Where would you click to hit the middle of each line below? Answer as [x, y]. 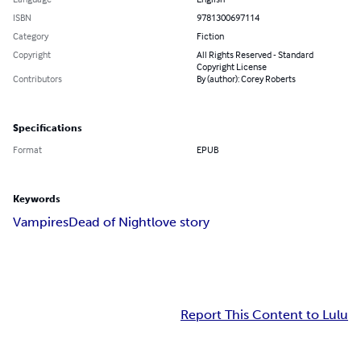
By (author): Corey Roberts [246, 79]
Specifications [48, 129]
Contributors [37, 79]
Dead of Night [110, 222]
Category [31, 36]
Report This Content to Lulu [264, 315]
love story [180, 222]
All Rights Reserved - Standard [255, 55]
